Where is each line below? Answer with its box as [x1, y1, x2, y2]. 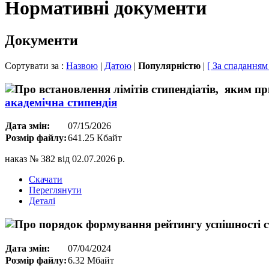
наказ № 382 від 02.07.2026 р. [5, 154, 125, 165]
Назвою [66, 60, 98, 71]
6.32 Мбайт [68, 255, 114, 265]
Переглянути [29, 185, 82, 196]
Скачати [29, 174, 62, 185]
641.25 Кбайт [68, 133, 122, 144]
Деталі [29, 196, 55, 207]
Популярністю [138, 60, 203, 71]
